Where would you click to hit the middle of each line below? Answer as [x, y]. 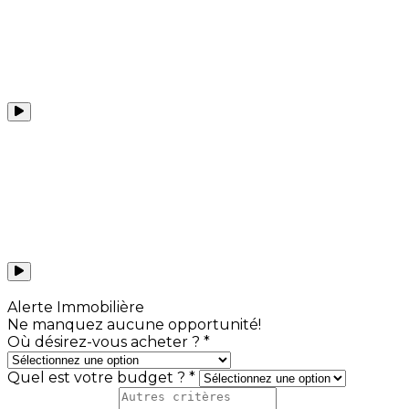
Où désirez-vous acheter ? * [109, 328]
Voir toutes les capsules [93, 276]
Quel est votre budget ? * [103, 363]
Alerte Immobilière [76, 293]
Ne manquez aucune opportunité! [134, 310]
